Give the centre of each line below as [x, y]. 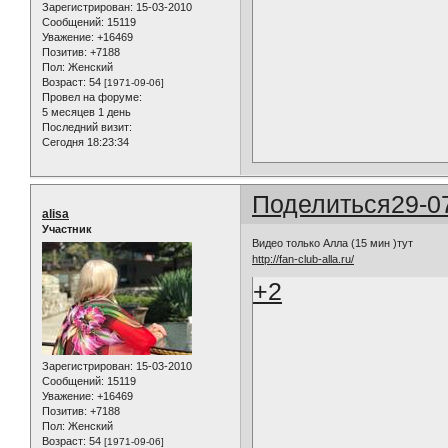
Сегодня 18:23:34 [85, 142]
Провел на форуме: [92, 97]
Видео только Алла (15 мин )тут [333, 242]
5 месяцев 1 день [86, 112]
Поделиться [322, 204]
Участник [67, 229]
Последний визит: [87, 127]
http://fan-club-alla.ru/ [303, 258]
